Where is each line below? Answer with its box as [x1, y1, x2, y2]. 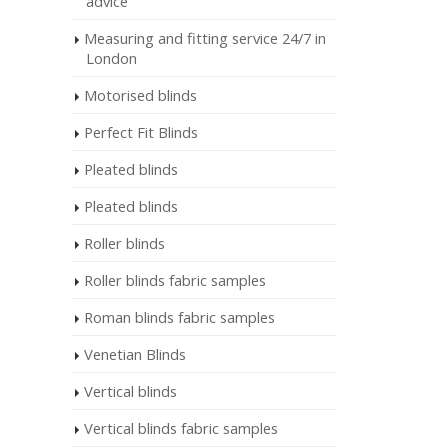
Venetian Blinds [84, 344, 186, 364]
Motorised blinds [84, 85, 197, 105]
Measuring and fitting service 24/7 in [84, 28, 326, 48]
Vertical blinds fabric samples [84, 418, 278, 438]
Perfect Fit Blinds [84, 122, 198, 142]
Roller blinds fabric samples [84, 270, 266, 290]
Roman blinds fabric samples [84, 307, 275, 327]
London [86, 48, 137, 68]
